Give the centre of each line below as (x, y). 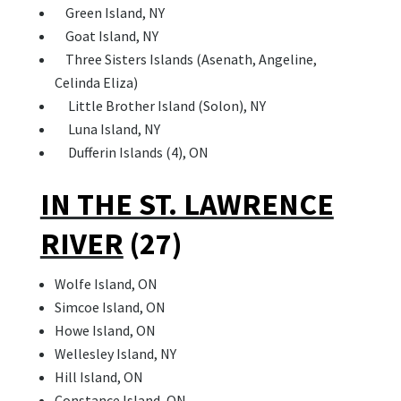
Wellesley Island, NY (115, 354)
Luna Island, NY (107, 129)
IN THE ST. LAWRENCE (187, 205)
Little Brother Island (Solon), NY (160, 106)
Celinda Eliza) (96, 83)
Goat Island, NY (106, 36)
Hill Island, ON (98, 377)
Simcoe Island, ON (110, 307)
